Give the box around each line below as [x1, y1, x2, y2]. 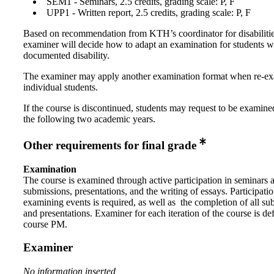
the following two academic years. [23, 113, 155, 124]
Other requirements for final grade [23, 138, 196, 152]
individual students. [23, 81, 98, 92]
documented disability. [23, 50, 109, 61]
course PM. [23, 218, 67, 229]
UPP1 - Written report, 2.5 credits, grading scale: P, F [46, 7, 251, 18]
